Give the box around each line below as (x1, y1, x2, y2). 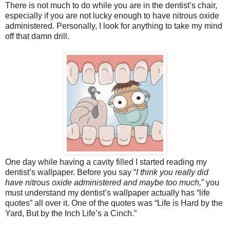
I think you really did (136, 167, 208, 177)
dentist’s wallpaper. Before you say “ (5, 167, 136, 177)
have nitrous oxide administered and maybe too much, (5, 178, 201, 187)
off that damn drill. (5, 31, 69, 41)
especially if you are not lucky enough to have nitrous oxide (5, 11, 219, 20)
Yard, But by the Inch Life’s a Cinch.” (5, 208, 137, 218)
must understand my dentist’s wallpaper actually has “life (5, 188, 210, 197)
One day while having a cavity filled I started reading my (5, 157, 207, 166)
